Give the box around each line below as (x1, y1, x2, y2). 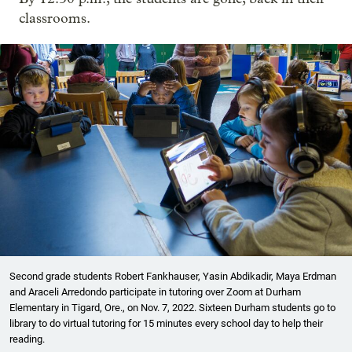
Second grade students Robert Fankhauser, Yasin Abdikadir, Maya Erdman (9, 270, 336, 283)
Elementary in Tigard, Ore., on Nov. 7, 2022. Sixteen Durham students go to (9, 302, 335, 314)
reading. (9, 333, 45, 346)
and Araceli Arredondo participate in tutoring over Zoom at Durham (9, 286, 301, 299)
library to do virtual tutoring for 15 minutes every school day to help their (9, 317, 323, 330)
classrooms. (19, 10, 90, 27)
